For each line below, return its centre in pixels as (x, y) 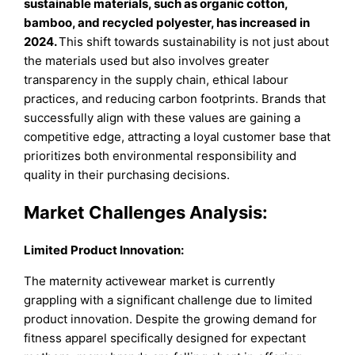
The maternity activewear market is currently (150, 281)
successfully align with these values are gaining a (162, 117)
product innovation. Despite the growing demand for (171, 319)
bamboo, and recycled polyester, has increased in (167, 22)
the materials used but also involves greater (147, 60)
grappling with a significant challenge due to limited (168, 300)
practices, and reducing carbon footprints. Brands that (175, 98)
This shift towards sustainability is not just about (194, 41)
